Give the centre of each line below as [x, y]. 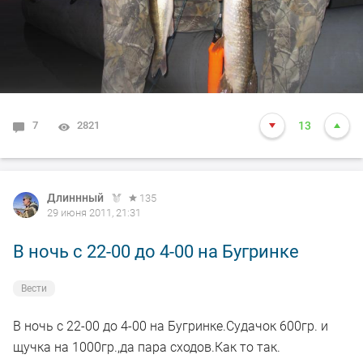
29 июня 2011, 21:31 [94, 212]
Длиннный [75, 197]
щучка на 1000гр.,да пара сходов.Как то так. [147, 347]
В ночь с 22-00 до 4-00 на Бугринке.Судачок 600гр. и [171, 326]
